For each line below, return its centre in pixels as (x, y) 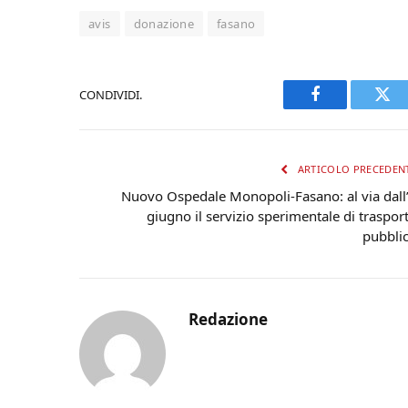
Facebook (346, 108)
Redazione (228, 320)
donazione (164, 24)
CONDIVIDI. (111, 94)
